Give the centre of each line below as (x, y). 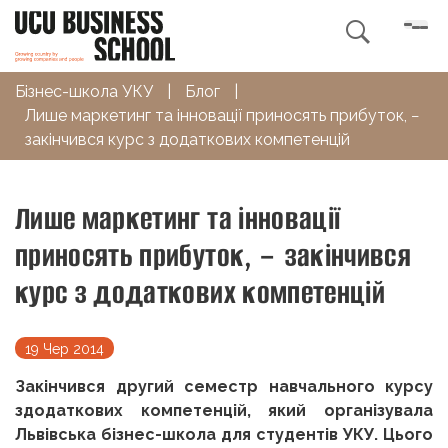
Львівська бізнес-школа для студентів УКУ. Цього (224, 434)
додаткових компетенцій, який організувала (228, 410)
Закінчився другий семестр (142, 386)
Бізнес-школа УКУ (84, 91)
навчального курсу (350, 386)
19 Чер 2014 (64, 348)
